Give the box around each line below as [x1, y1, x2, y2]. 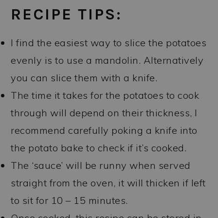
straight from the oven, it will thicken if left [11, 176, 206, 189]
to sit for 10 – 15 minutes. [11, 194, 128, 206]
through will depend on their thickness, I [11, 106, 198, 119]
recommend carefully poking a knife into [11, 124, 198, 136]
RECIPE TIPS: [11, 4, 123, 23]
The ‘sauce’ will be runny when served [11, 159, 191, 171]
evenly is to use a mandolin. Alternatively [11, 54, 204, 66]
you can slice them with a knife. [11, 71, 158, 84]
